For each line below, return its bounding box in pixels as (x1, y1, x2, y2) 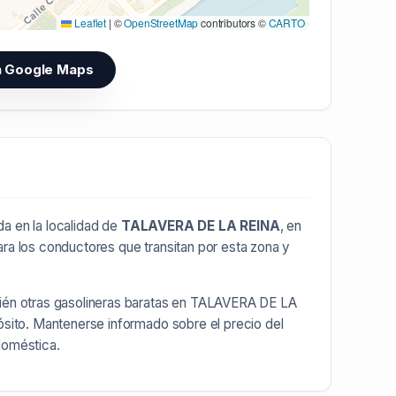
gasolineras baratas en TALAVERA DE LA (53, 294, 297, 312)
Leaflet (72, 14, 107, 30)
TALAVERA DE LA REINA (120, 217, 280, 234)
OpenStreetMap (124, 14, 199, 30)
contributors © (198, 14, 269, 30)
